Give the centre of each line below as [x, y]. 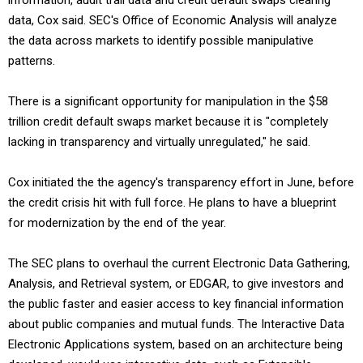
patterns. [32, 61]
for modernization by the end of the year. [117, 223]
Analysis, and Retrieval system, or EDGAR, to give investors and [176, 284]
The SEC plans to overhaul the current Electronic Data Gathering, [179, 263]
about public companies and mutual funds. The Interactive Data [176, 324]
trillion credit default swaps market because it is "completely [168, 122]
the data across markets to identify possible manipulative [161, 41]
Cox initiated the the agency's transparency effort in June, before [181, 182]
